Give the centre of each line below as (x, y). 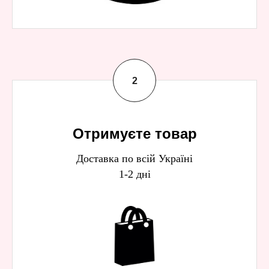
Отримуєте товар (134, 134)
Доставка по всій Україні (134, 159)
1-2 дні (134, 174)
